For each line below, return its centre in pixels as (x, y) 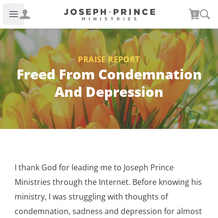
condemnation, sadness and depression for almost (108, 211)
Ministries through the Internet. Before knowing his (108, 182)
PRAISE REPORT (109, 59)
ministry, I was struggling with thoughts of (91, 196)
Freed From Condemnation (109, 74)
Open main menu (45, 19)
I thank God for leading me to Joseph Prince (94, 167)
